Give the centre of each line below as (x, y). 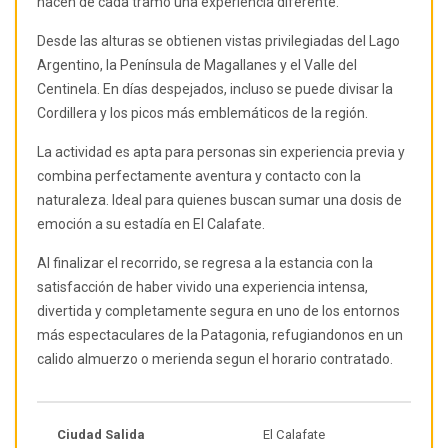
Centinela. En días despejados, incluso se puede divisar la (215, 89)
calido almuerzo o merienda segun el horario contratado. (216, 359)
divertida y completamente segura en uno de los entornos (218, 311)
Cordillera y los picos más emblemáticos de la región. (202, 113)
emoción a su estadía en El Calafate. (151, 224)
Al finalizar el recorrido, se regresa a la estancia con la (205, 263)
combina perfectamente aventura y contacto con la (199, 176)
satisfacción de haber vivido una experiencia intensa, (202, 287)
